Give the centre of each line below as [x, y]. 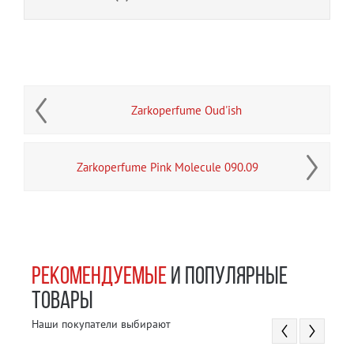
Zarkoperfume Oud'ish [186, 111]
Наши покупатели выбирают [101, 324]
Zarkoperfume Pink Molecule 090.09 [168, 168]
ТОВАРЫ [62, 303]
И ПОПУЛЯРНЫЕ [227, 278]
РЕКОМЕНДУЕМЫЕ [99, 278]
